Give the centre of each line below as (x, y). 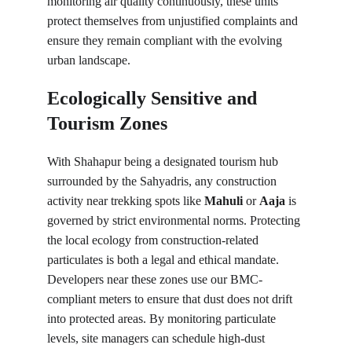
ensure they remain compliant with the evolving (166, 40)
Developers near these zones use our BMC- (155, 279)
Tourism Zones (107, 123)
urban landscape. (89, 60)
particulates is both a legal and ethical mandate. (165, 260)
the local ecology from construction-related (154, 240)
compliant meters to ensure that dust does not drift (171, 299)
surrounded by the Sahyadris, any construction (163, 181)
